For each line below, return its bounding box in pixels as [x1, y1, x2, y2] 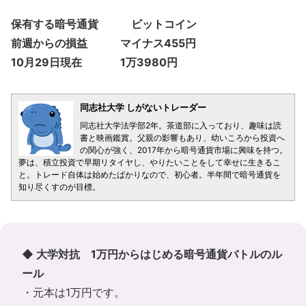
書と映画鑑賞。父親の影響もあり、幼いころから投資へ [80, 133, 285, 143]
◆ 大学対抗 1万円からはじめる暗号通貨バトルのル [22, 247, 282, 261]
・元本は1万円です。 [22, 286, 125, 299]
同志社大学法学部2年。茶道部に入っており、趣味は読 [80, 120, 281, 130]
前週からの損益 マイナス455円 [11, 36, 196, 50]
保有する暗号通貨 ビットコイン [11, 17, 197, 31]
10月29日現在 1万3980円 [11, 55, 178, 69]
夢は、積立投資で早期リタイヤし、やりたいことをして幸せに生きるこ [18, 157, 281, 167]
